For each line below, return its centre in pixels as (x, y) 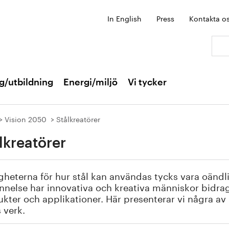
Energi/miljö (90, 82)
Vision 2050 (26, 119)
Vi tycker (147, 82)
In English (124, 18)
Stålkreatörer (78, 119)
